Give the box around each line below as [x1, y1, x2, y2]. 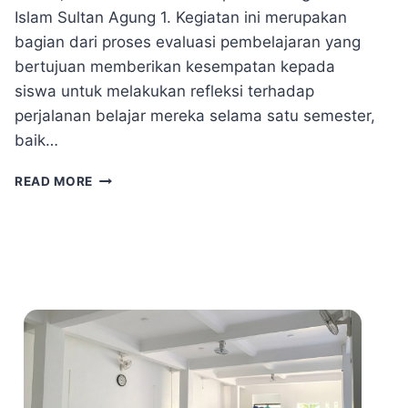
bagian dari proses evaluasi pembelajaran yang [15, 33, 361, 52]
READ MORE [15, 174, 94, 189]
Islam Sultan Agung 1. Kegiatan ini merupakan [15, 8, 347, 27]
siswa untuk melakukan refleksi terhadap [15, 82, 314, 101]
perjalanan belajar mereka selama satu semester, [15, 107, 375, 126]
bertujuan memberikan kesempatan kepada [15, 57, 335, 76]
